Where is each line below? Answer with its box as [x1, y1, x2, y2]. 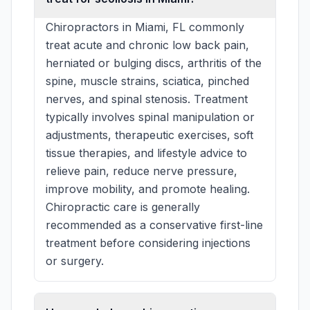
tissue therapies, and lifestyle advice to [46, 146, 247, 160]
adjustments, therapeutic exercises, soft [46, 128, 253, 142]
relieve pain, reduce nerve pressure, [46, 164, 237, 178]
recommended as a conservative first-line [46, 218, 263, 232]
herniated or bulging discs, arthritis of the [46, 56, 262, 70]
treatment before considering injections [46, 236, 250, 250]
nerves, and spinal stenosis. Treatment [46, 92, 248, 106]
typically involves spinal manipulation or [46, 110, 255, 124]
